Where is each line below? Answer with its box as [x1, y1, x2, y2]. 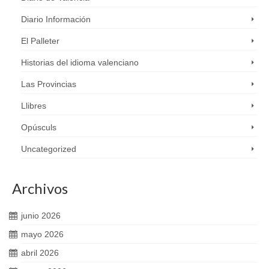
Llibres [21, 101, 46, 110]
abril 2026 [21, 248, 59, 258]
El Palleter [21, 36, 59, 46]
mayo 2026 [21, 229, 64, 239]
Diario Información [21, 14, 91, 24]
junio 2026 [21, 211, 61, 220]
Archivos [12, 180, 68, 197]
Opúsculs [21, 122, 56, 132]
